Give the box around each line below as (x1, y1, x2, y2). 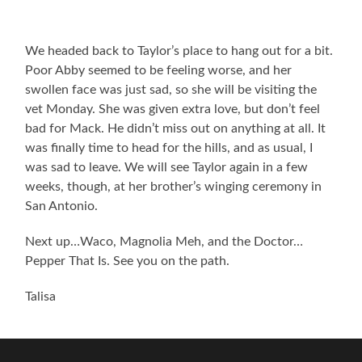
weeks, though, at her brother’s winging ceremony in (25, 180, 322, 194)
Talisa (25, 290, 57, 304)
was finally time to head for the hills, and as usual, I (25, 141, 314, 155)
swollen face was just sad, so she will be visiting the (25, 83, 318, 97)
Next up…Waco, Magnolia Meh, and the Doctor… (25, 235, 304, 249)
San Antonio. (25, 200, 99, 213)
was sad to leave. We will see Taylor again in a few (25, 161, 309, 175)
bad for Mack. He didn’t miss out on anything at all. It (25, 122, 326, 136)
